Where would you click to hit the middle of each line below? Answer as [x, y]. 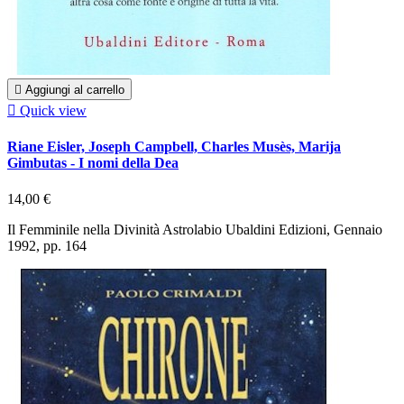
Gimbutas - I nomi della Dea [93, 163]
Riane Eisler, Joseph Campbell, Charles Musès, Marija [174, 147]
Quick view [53, 110]
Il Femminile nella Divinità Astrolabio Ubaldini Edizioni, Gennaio [195, 229]
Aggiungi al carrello [75, 89]
